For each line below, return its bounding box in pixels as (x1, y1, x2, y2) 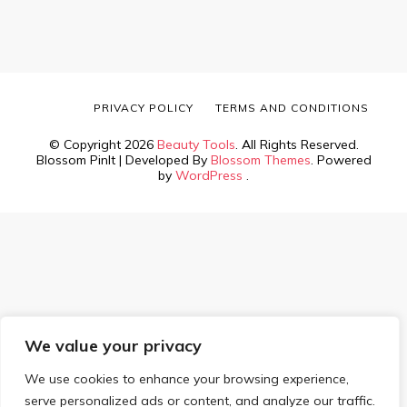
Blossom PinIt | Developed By (35, 152, 211, 169)
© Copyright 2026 (48, 136, 157, 154)
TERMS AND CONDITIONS (215, 101, 369, 115)
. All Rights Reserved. (234, 136, 359, 154)
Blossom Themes (210, 152, 311, 169)
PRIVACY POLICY (94, 101, 194, 115)
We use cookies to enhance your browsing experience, (25, 371, 349, 387)
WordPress (175, 167, 243, 184)
